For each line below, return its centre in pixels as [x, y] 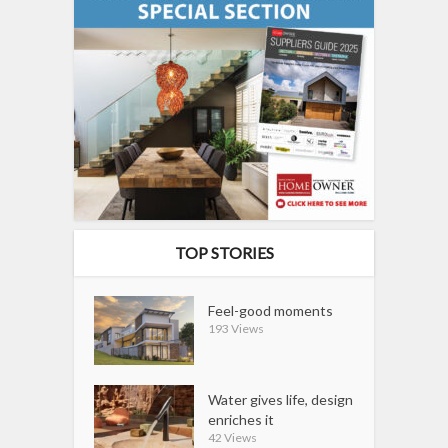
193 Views [236, 329]
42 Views [233, 438]
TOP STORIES [224, 253]
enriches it [241, 420]
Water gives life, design [281, 400]
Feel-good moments [271, 311]
